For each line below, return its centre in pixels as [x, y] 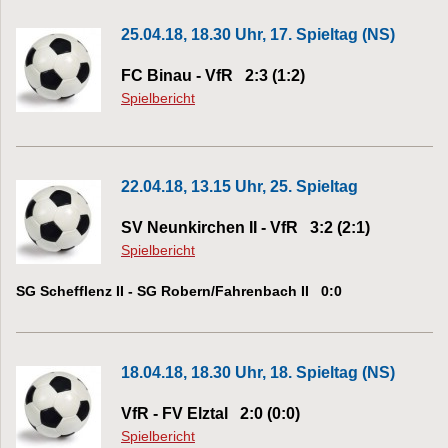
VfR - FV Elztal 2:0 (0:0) [210, 413]
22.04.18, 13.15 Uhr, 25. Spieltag [239, 186]
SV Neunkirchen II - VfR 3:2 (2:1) [245, 227]
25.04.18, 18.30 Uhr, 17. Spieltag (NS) [258, 34]
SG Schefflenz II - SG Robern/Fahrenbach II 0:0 [179, 290]
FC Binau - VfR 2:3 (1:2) [213, 75]
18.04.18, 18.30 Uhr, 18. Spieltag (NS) [258, 372]
